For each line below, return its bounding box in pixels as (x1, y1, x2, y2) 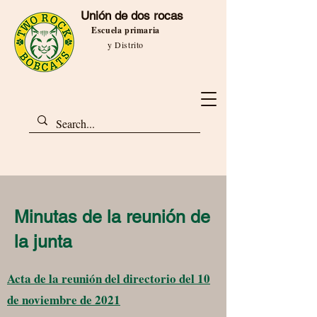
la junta (14, 231, 72, 252)
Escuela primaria (91, 24, 160, 36)
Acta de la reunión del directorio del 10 (7, 270, 210, 287)
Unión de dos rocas (81, 8, 183, 23)
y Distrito (108, 39, 144, 50)
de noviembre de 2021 (7, 291, 120, 309)
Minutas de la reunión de (14, 207, 210, 227)
